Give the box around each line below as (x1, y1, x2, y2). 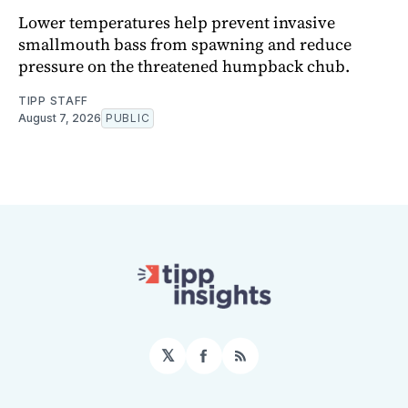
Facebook (202, 353, 281, 373)
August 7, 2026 (18, 111, 101, 126)
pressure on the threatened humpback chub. (18, 55, 350, 78)
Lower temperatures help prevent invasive (18, 11, 335, 35)
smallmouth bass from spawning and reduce (18, 33, 352, 56)
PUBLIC (106, 111, 150, 126)
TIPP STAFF (18, 94, 88, 108)
